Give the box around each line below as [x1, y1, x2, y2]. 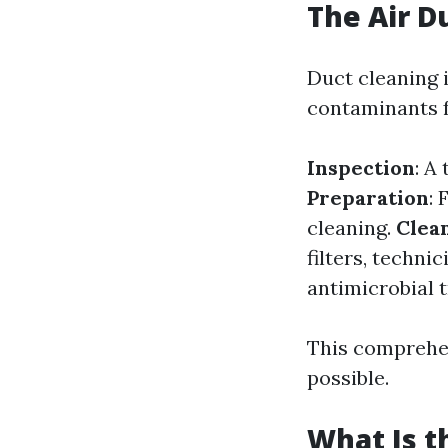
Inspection [307, 155, 415, 180]
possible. [307, 365, 389, 390]
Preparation [307, 185, 429, 210]
